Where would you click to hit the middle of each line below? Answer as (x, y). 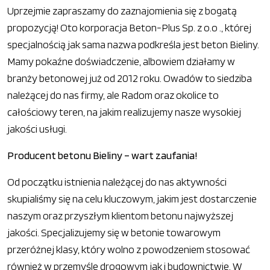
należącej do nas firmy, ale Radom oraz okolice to (113, 95)
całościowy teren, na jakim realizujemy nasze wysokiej (124, 112)
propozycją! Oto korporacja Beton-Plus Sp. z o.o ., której (129, 27)
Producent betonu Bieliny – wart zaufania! (102, 155)
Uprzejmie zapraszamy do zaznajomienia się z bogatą (122, 11)
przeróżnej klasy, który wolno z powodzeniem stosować (129, 249)
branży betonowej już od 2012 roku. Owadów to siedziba (130, 78)
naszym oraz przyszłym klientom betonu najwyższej (120, 215)
